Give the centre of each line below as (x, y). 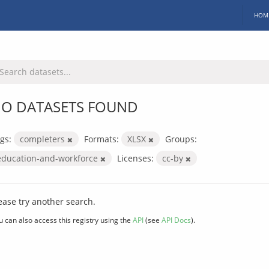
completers (44, 139)
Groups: (181, 139)
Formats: (101, 139)
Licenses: (135, 158)
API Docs (176, 219)
